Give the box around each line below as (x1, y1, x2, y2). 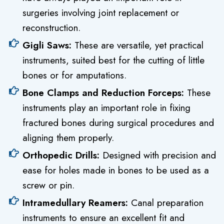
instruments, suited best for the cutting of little (22, 53, 204, 67)
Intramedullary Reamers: (22, 196, 128, 210)
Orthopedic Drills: (22, 148, 102, 162)
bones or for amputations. (22, 68, 126, 82)
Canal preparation (128, 196, 203, 210)
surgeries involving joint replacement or (22, 6, 179, 20)
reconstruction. (22, 21, 80, 35)
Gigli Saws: (22, 38, 74, 52)
